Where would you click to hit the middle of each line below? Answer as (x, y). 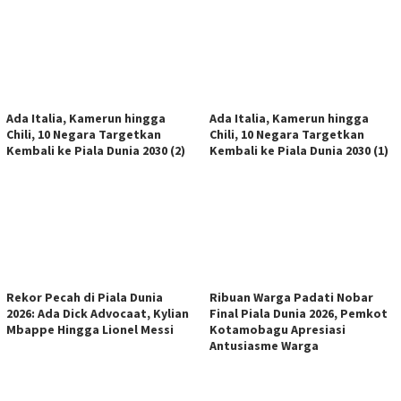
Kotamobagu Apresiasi (277, 330)
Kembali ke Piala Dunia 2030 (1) (299, 151)
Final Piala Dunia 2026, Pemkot (299, 314)
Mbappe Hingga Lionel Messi (90, 330)
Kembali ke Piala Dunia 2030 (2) (96, 151)
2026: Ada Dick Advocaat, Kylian (98, 314)
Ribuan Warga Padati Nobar (291, 298)
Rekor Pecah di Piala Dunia (85, 298)
